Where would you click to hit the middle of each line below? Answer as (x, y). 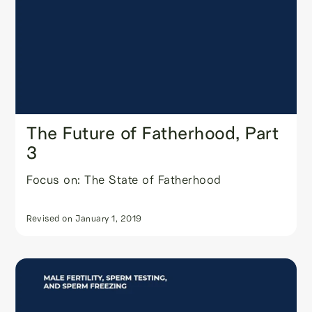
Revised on (50, 218)
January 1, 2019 (109, 218)
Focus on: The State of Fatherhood (124, 180)
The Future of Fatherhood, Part (153, 133)
